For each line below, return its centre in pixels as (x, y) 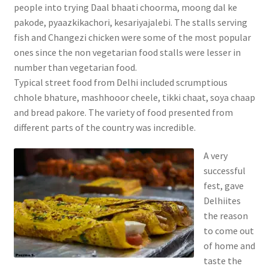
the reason (225, 216)
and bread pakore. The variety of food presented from (123, 112)
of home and (229, 246)
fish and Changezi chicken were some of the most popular (132, 37)
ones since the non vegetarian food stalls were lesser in (127, 52)
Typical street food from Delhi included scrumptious (120, 82)
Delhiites (222, 201)
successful (224, 171)
